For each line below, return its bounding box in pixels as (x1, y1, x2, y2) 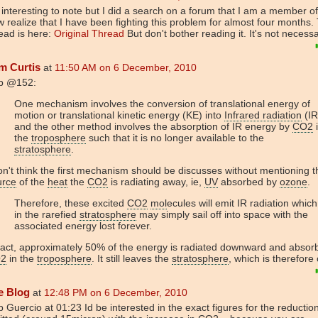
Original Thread (54, 27, 124, 39)
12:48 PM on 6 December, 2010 (44, 286, 187, 298)
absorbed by (218, 175, 280, 187)
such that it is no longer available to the (86, 131, 264, 143)
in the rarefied (14, 208, 79, 220)
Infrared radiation (224, 109, 302, 121)
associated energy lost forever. (14, 219, 152, 231)
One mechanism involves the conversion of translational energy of (14, 97, 310, 109)
